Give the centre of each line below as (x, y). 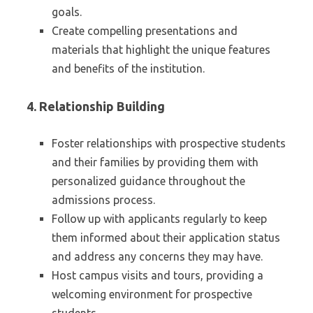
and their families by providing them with (155, 162)
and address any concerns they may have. (157, 256)
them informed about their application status (166, 238)
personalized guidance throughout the (148, 181)
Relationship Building (102, 106)
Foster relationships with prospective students (169, 143)
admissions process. (103, 200)
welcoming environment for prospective (152, 294)
